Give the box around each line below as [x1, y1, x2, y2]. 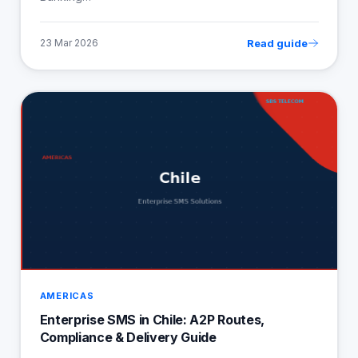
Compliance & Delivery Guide [39, 328, 217, 345]
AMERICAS [39, 289, 94, 301]
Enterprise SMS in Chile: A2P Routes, [39, 311, 265, 328]
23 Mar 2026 [39, 37, 98, 50]
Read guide [246, 36, 308, 50]
